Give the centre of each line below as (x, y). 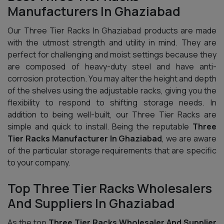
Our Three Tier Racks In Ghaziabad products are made (112, 30)
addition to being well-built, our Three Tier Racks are (112, 114)
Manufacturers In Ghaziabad (94, 11)
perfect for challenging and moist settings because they (112, 54)
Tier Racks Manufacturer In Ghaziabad (85, 138)
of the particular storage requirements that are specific (112, 150)
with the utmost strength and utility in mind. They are (112, 42)
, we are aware (189, 138)
